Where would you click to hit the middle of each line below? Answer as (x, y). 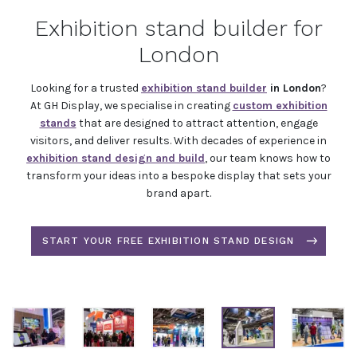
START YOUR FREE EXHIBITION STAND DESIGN (168, 240)
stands (58, 123)
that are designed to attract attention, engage (197, 123)
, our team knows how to (268, 158)
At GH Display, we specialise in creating (131, 105)
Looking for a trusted (86, 88)
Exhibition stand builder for (178, 28)
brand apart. (178, 193)
